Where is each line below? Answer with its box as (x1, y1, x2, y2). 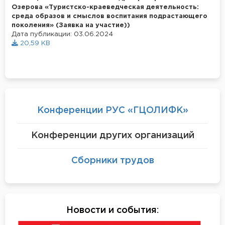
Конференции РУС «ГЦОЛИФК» (37, 106, 188, 115)
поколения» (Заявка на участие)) (12, 22, 130, 28)
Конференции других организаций (31, 131, 194, 140)
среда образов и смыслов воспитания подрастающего (12, 13, 207, 19)
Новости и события (66, 206, 157, 214)
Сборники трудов (71, 156, 154, 165)
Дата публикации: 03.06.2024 (12, 31, 113, 37)
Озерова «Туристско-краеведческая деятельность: (12, 4, 199, 10)
